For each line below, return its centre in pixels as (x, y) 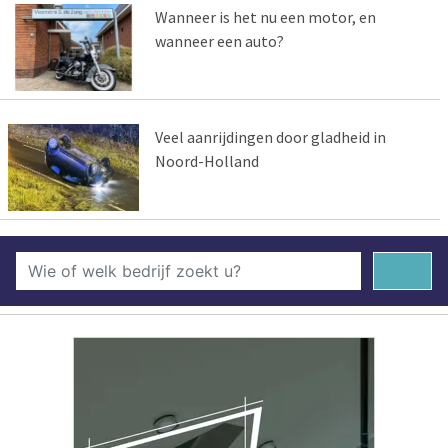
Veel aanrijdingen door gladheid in (270, 137)
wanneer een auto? (219, 41)
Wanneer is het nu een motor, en (265, 17)
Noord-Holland (206, 161)
